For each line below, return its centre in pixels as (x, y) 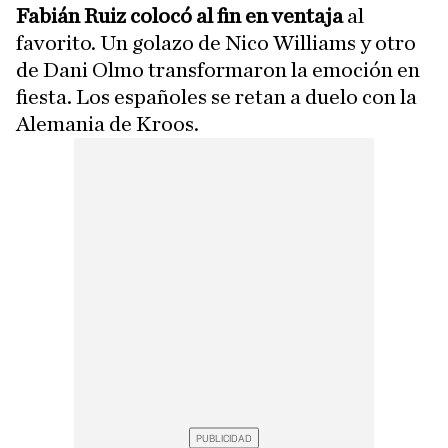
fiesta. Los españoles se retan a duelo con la (216, 97)
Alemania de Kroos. (107, 124)
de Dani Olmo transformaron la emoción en (218, 70)
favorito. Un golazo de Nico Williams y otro (216, 43)
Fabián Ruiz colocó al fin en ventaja (179, 16)
